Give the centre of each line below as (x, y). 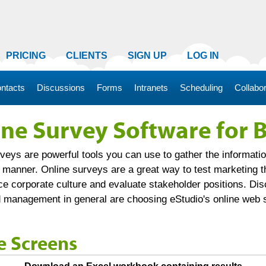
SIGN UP (147, 56)
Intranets (151, 88)
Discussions (61, 88)
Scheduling (201, 88)
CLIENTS (87, 56)
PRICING (26, 56)
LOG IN (203, 56)
